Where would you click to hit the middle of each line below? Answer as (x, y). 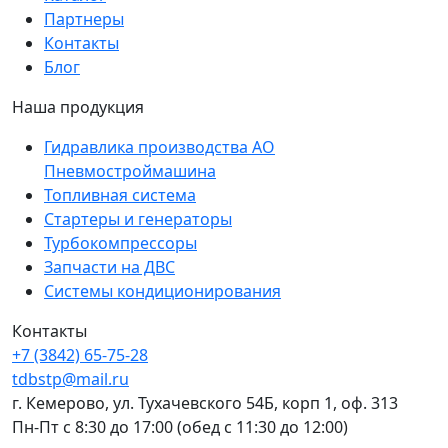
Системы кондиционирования (162, 291)
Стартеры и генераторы (138, 219)
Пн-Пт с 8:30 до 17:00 (94, 427)
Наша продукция (78, 107)
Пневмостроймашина (130, 171)
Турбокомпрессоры (120, 243)
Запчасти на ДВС (109, 267)
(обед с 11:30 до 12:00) (262, 427)
